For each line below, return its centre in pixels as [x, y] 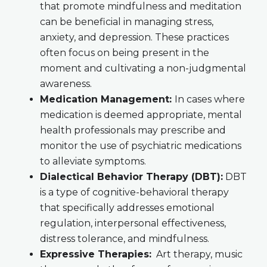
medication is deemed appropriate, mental [141, 115]
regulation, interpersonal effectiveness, [133, 223]
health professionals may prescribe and [133, 131]
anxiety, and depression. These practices [134, 38]
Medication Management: [107, 100]
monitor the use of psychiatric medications [140, 146]
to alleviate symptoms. [93, 162]
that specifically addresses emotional [127, 208]
